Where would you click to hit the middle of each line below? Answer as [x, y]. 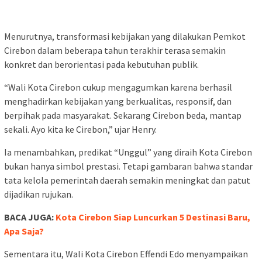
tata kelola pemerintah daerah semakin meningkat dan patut [127, 180]
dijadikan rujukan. [39, 194]
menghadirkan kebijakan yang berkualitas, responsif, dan [118, 101]
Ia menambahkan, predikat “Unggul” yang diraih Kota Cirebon [128, 152]
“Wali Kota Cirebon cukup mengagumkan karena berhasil [118, 87]
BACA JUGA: [30, 217]
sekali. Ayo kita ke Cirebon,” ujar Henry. [80, 129]
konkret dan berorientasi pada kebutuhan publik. [101, 64]
